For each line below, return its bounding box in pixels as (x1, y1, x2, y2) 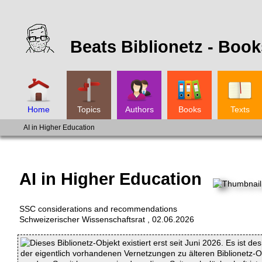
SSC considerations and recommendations (19, 204, 177, 213)
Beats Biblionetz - (70, 37, 218, 56)
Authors (125, 105, 154, 115)
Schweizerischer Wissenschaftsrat (19, 214, 145, 224)
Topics (77, 105, 101, 115)
